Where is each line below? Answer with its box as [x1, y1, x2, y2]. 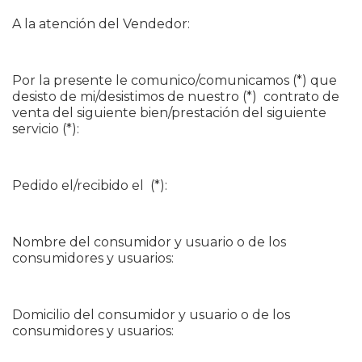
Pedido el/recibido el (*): [12, 178, 167, 193]
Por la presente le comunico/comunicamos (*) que [12, 73, 337, 88]
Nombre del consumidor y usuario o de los [12, 234, 286, 250]
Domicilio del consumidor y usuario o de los [12, 307, 290, 322]
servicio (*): [12, 121, 79, 137]
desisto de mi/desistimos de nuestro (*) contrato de [12, 89, 339, 104]
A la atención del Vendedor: [12, 16, 190, 32]
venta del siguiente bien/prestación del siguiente [12, 105, 326, 120]
